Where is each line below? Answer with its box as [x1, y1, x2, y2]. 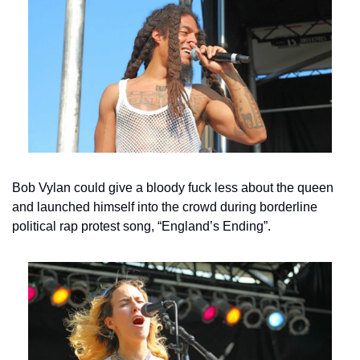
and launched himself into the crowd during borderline [12, 200, 317, 215]
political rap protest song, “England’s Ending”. [12, 219, 271, 234]
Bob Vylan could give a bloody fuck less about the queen [12, 181, 333, 195]
